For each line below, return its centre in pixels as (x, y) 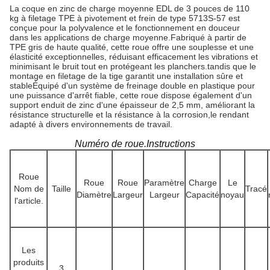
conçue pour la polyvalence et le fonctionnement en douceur (125, 28)
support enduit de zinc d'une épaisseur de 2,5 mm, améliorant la (132, 105)
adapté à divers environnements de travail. (91, 124)
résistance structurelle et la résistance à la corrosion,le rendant (129, 115)
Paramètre (164, 183)
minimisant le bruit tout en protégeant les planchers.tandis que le (133, 66)
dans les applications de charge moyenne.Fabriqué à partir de (128, 37)
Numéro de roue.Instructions (135, 144)
